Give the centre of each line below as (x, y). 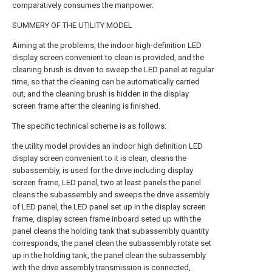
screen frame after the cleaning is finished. (86, 106)
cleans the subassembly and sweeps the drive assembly (111, 195)
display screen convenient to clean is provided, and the (108, 57)
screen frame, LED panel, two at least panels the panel (107, 182)
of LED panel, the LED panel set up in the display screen (109, 207)
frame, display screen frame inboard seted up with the (107, 219)
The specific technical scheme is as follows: (89, 126)
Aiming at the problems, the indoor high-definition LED (107, 45)
